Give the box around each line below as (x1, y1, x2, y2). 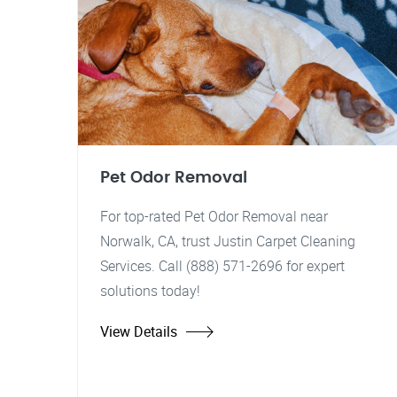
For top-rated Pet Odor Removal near (100, 206, 328, 226)
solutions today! (100, 281, 200, 300)
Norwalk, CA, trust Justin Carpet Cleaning (100, 231, 355, 251)
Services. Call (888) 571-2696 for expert (100, 256, 345, 276)
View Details (100, 322, 177, 341)
